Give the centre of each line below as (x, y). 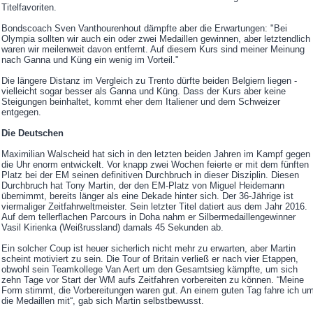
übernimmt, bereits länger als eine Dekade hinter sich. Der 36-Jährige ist (147, 196)
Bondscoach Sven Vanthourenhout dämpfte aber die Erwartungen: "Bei (144, 29)
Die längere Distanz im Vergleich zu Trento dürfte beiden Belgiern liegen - (149, 81)
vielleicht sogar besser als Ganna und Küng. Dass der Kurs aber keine (144, 92)
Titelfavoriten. (30, 8)
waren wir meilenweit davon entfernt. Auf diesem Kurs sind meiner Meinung (153, 50)
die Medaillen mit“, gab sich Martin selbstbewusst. (103, 301)
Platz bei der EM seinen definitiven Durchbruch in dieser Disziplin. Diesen (150, 175)
